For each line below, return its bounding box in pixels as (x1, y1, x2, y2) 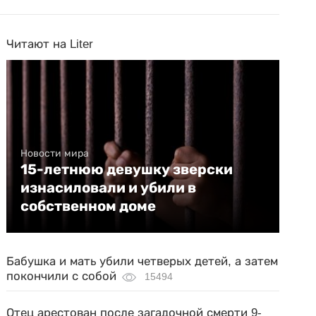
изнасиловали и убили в (20, 178, 197, 196)
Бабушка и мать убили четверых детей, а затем (6, 254, 279, 268)
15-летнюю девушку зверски (20, 160, 233, 178)
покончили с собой (6, 269, 117, 283)
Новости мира (20, 147, 90, 159)
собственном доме (20, 197, 157, 214)
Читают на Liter (6, 37, 94, 51)
